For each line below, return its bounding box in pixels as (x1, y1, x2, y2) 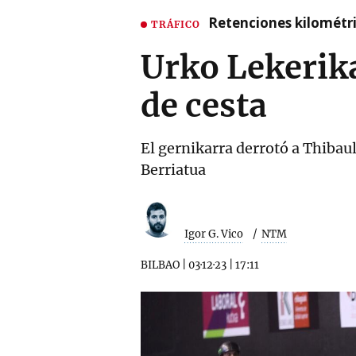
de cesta (141, 86, 267, 126)
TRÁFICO (151, 17, 200, 30)
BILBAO (141, 257, 180, 272)
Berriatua (141, 161, 206, 179)
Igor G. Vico (184, 226, 243, 241)
